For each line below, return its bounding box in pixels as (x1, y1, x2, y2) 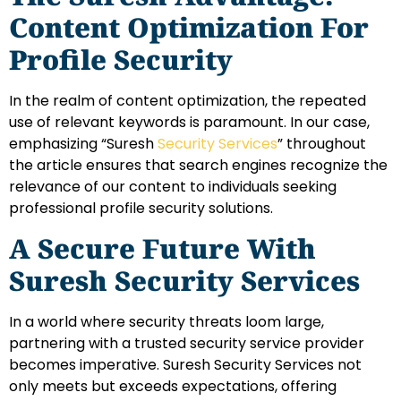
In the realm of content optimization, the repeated (9, 90, 366, 112)
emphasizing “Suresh (9, 133, 158, 155)
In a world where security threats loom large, (9, 311, 324, 332)
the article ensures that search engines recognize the (9, 155, 388, 176)
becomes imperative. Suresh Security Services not (9, 354, 362, 375)
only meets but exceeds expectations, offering (9, 375, 337, 397)
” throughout (277, 133, 366, 155)
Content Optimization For (9, 9, 369, 47)
